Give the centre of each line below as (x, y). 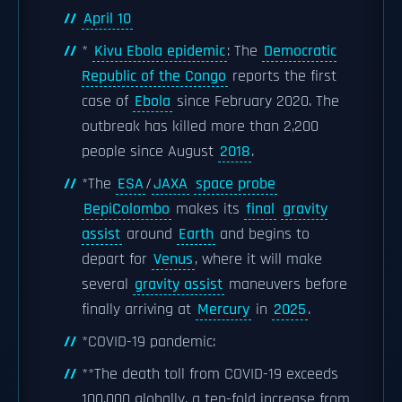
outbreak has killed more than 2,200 (200, 127)
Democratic (300, 51)
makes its (208, 209)
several (107, 284)
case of (107, 101)
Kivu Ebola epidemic (160, 51)
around (149, 234)
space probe (236, 184)
